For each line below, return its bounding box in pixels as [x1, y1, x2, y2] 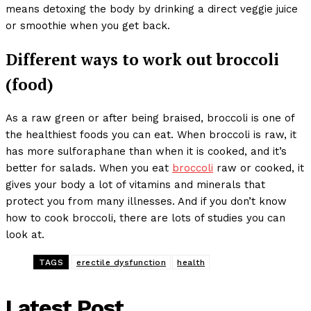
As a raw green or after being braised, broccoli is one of [6, 112, 294, 125]
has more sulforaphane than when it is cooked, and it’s [6, 145, 287, 158]
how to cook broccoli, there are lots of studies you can [6, 212, 285, 225]
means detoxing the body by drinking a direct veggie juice [6, 3, 298, 16]
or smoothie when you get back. [6, 19, 170, 33]
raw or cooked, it [213, 162, 304, 175]
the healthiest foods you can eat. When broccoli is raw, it [6, 128, 296, 142]
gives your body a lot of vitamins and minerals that [6, 178, 265, 192]
